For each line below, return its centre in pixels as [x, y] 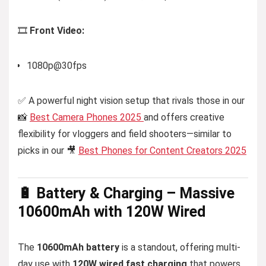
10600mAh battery [78, 247]
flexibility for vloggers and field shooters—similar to [125, 134]
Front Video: [57, 31]
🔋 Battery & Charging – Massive [126, 193]
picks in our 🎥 [48, 151]
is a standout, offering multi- [180, 247]
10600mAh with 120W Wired [112, 212]
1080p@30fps [57, 66]
